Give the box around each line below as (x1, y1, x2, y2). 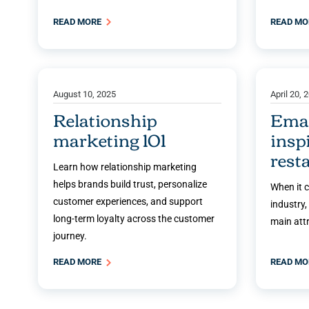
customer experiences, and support (53, 195, 203, 207)
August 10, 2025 (53, 89, 116, 100)
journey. (53, 230, 87, 241)
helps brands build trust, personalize (53, 178, 207, 190)
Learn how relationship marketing (53, 161, 197, 172)
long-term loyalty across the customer (53, 212, 215, 224)
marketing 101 (53, 123, 166, 155)
